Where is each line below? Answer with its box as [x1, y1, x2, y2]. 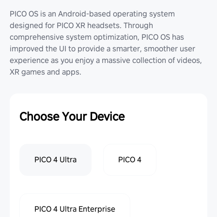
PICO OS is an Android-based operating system [10, 8, 175, 19]
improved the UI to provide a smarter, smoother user [10, 43, 195, 54]
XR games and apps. [10, 66, 81, 77]
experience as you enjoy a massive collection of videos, [10, 55, 202, 65]
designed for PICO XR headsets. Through [10, 20, 153, 31]
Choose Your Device [19, 108, 124, 124]
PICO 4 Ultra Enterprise [34, 203, 115, 214]
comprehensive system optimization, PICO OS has [10, 31, 184, 42]
